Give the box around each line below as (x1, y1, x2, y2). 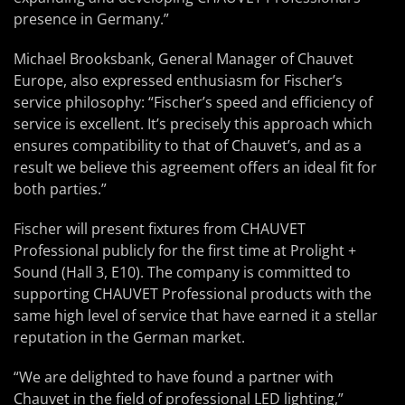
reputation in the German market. (14, 327, 245, 347)
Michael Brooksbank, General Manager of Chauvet (14, 49, 353, 69)
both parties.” (14, 179, 107, 199)
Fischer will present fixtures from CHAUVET (14, 219, 306, 239)
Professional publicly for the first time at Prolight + (14, 240, 356, 260)
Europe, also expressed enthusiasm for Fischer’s (14, 71, 343, 90)
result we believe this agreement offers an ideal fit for (14, 157, 377, 177)
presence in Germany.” (14, 9, 169, 29)
